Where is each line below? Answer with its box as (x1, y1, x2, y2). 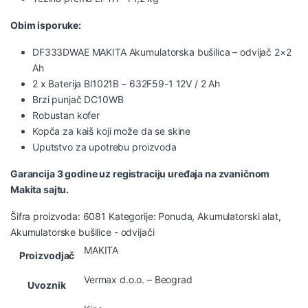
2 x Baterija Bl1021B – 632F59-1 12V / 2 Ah (32, 77, 221, 89)
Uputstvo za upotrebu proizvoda (32, 140, 177, 153)
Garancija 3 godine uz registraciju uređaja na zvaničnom (10, 167, 270, 179)
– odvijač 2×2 (230, 45, 291, 58)
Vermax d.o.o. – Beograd (84, 273, 192, 285)
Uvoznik (27, 278, 66, 291)
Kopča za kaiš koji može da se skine (32, 124, 191, 137)
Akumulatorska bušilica (129, 45, 230, 58)
